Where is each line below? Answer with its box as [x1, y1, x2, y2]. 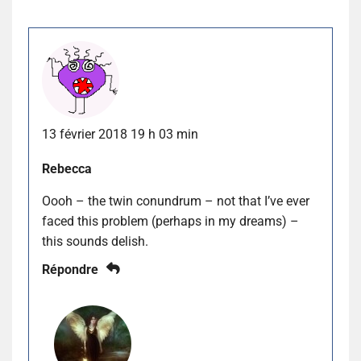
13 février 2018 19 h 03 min [42, 126, 198, 142]
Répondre [42, 261, 98, 277]
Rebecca [42, 160, 92, 176]
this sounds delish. [42, 233, 148, 249]
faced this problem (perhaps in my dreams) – [42, 213, 299, 229]
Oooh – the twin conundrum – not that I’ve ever [42, 193, 309, 209]
